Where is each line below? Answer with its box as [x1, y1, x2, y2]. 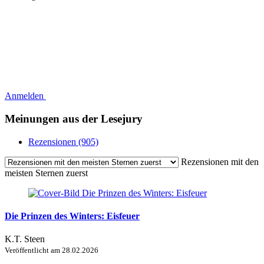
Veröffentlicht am [5, 246, 62, 255]
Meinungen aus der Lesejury [5, 112, 143, 125]
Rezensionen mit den [181, 156, 259, 167]
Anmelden [5, 91, 46, 101]
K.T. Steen [5, 234, 45, 245]
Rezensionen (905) [28, 136, 98, 147]
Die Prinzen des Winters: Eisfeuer [5, 210, 140, 221]
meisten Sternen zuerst [5, 167, 88, 178]
